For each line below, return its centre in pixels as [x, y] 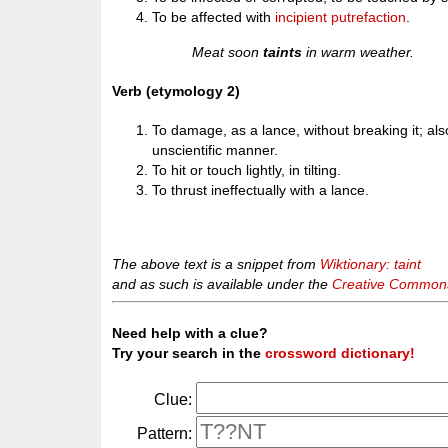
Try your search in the [189, 352]
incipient [301, 17]
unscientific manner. [215, 149]
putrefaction [369, 17]
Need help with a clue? [190, 332]
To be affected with [214, 17]
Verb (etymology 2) [176, 90]
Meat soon [228, 51]
